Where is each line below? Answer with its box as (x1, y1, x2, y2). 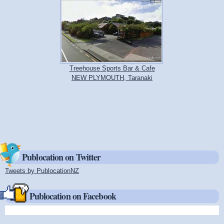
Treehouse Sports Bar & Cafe (69, 64, 155, 72)
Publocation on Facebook (29, 189, 116, 202)
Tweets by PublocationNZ (5, 167, 79, 175)
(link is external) (79, 167, 125, 175)
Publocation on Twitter (22, 150, 101, 164)
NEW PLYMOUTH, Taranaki (71, 73, 152, 81)
